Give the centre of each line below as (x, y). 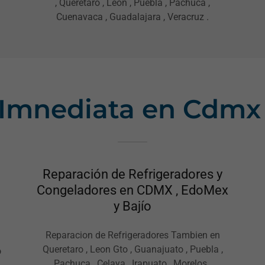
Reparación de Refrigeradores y (132, 174)
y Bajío (132, 206)
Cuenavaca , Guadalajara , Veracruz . (132, 17)
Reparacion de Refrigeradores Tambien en (132, 235)
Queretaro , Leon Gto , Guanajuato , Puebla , (132, 249)
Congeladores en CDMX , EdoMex (132, 190)
